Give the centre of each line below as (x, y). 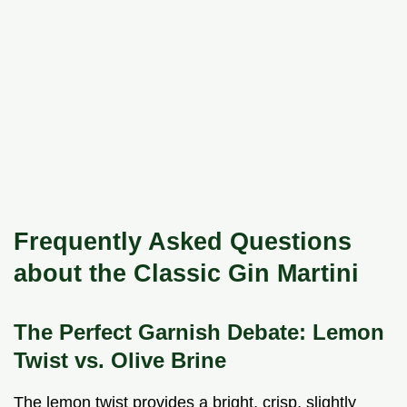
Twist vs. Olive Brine (120, 360)
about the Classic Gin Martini (186, 273)
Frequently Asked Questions (183, 241)
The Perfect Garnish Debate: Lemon (199, 332)
